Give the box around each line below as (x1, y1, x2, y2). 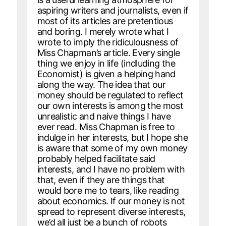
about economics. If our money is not (37, 195, 185, 206)
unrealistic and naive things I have (37, 110, 171, 122)
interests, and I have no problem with (37, 163, 185, 175)
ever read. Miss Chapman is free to (37, 121, 175, 132)
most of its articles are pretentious (37, 15, 173, 26)
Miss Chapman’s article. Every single (37, 47, 180, 58)
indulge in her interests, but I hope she (37, 132, 188, 143)
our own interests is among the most (37, 100, 184, 111)
